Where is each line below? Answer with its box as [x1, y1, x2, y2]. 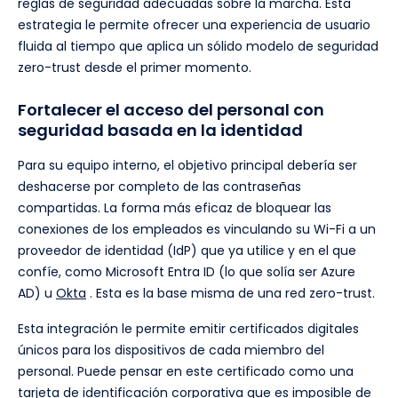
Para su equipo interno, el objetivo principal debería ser [18, 156, 357, 175]
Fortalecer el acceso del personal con [18, 99, 324, 122]
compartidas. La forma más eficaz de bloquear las [18, 199, 331, 218]
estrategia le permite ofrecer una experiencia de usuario [18, 16, 370, 35]
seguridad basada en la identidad [18, 119, 303, 142]
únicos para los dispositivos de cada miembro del [18, 341, 324, 360]
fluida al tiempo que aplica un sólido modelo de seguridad [18, 37, 378, 56]
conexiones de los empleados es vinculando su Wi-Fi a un [18, 220, 376, 239]
